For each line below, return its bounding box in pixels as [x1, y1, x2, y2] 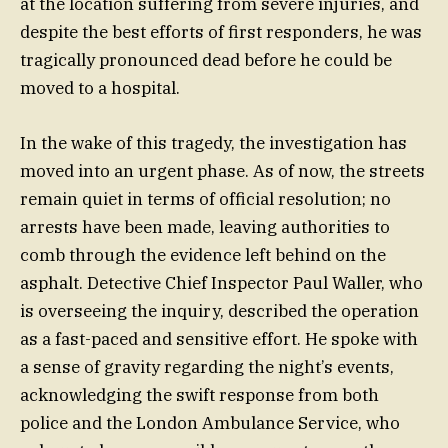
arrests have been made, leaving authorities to [20, 215, 390, 238]
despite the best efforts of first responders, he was [20, 21, 422, 44]
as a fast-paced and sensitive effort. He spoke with [20, 327, 418, 350]
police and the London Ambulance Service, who [20, 411, 400, 434]
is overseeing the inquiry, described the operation [20, 299, 419, 322]
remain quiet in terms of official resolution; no [20, 187, 391, 210]
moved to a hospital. [20, 77, 180, 100]
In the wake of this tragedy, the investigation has [20, 131, 407, 154]
